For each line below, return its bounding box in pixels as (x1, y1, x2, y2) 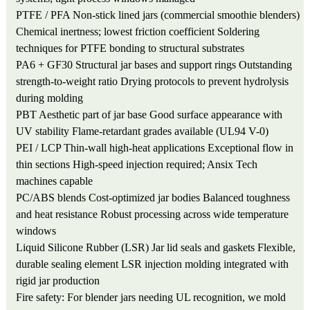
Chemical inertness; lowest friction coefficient (16, 25, 215, 37)
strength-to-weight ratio (16, 75, 118, 87)
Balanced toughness (203, 191, 291, 203)
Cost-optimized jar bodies (89, 191, 201, 203)
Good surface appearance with (149, 108, 283, 120)
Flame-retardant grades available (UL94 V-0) (72, 125, 269, 137)
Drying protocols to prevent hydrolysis (120, 75, 289, 87)
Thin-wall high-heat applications (64, 141, 206, 154)
